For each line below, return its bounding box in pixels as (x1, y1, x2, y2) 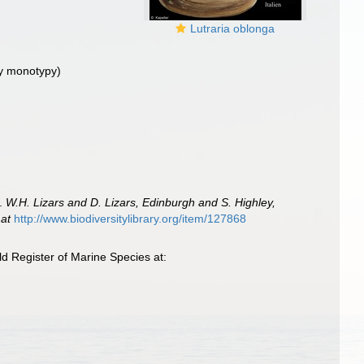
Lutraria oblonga (190, 22, 275, 35)
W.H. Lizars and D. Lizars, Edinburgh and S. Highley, (6, 196, 276, 209)
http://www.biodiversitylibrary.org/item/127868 (14, 212, 247, 225)
